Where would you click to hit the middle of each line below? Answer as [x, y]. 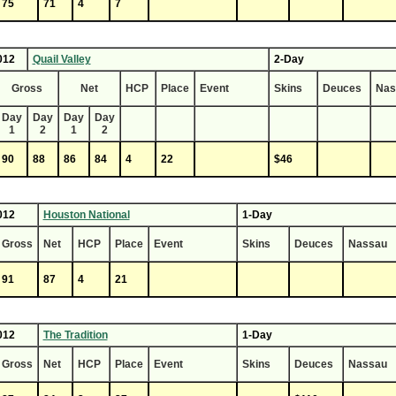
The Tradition [75, 335]
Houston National [86, 215]
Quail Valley [61, 59]
